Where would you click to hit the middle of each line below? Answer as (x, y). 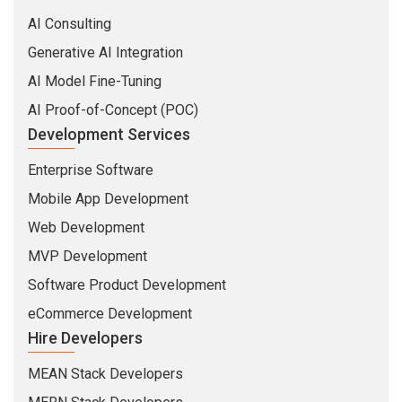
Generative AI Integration (105, 52)
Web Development (86, 227)
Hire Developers (85, 337)
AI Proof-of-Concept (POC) (113, 109)
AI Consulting (70, 23)
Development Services (109, 134)
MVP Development (87, 256)
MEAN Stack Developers (105, 373)
